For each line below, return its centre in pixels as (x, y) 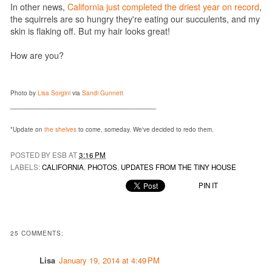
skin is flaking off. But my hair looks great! (90, 31)
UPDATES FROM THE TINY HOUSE (178, 167)
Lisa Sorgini (54, 93)
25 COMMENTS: (37, 233)
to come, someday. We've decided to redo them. (145, 129)
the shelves (60, 129)
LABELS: (26, 167)
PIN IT (209, 185)
